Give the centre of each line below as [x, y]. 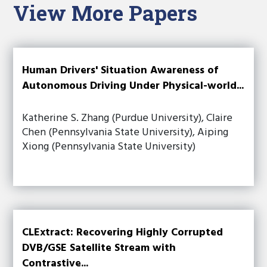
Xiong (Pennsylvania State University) [109, 147]
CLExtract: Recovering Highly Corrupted [123, 233]
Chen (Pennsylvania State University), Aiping [125, 133]
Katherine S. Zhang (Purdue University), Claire [128, 118]
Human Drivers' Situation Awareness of [120, 71]
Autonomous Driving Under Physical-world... [133, 86]
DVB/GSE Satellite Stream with [99, 248]
